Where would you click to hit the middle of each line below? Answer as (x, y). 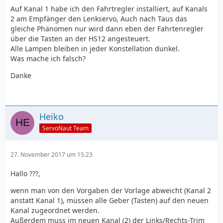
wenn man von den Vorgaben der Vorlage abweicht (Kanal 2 (111, 190)
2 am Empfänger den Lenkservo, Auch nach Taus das (99, 19)
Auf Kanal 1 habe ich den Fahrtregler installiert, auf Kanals (109, 9)
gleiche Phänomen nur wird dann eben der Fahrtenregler (107, 29)
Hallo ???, (25, 173)
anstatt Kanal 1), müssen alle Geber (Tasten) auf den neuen (110, 200)
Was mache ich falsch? (48, 58)
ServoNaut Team (65, 128)
